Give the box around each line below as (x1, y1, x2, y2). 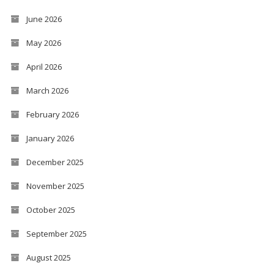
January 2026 (26, 132, 74, 144)
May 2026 (26, 37, 61, 48)
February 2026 (26, 108, 79, 120)
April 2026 (26, 61, 62, 72)
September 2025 (26, 228, 87, 239)
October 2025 (26, 204, 75, 215)
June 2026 (26, 13, 62, 24)
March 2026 (26, 84, 68, 96)
